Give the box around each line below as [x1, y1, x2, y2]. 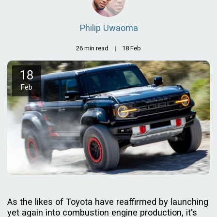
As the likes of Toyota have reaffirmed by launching [7, 197, 208, 207]
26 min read [76, 45, 108, 52]
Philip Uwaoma [79, 23, 138, 33]
